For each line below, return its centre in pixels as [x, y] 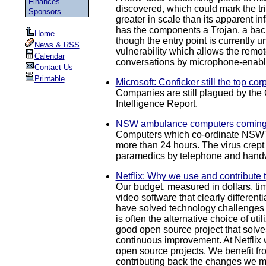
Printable [49, 79]
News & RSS [57, 45]
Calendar [49, 56]
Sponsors [45, 12]
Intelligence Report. [156, 104]
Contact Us [53, 67]
